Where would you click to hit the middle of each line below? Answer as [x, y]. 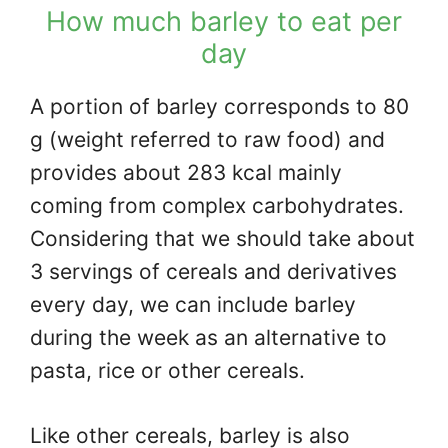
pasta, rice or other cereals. [167, 371]
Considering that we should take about [222, 239]
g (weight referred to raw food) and [207, 140]
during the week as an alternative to [208, 338]
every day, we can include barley [193, 305]
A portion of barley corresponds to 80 [219, 107]
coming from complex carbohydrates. [217, 206]
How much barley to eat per [224, 22]
